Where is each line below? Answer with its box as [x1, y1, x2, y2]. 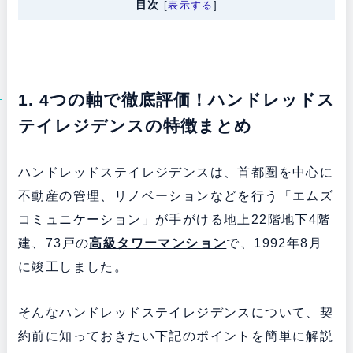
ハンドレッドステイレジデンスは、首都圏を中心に [17, 165, 334, 180]
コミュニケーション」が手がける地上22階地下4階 [17, 213, 331, 227]
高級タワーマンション [89, 236, 227, 251]
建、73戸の [17, 236, 90, 251]
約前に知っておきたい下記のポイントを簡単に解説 [17, 329, 334, 344]
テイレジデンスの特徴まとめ [17, 117, 252, 136]
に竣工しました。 [17, 260, 128, 274]
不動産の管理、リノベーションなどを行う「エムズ [17, 189, 334, 203]
